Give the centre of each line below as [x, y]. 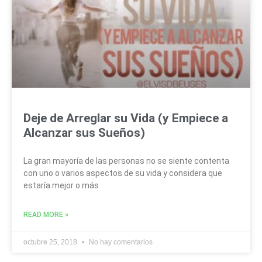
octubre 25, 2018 [51, 242]
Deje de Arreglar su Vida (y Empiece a [126, 118]
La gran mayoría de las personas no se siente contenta [126, 161]
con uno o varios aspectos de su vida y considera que [123, 173]
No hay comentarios [120, 242]
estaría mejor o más [61, 185]
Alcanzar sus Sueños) [84, 132]
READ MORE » [46, 214]
